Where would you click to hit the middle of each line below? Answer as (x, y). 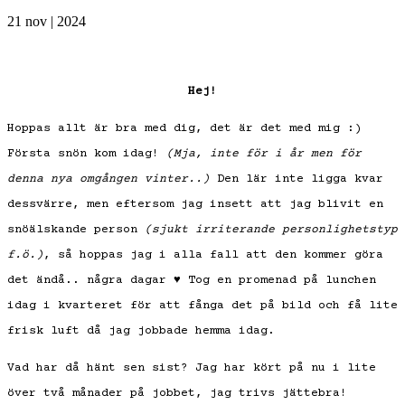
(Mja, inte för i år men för (264, 153)
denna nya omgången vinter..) (108, 179)
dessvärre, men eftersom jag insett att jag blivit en (195, 204)
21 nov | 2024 (47, 21)
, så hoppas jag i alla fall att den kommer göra (213, 254)
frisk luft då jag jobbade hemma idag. (141, 330)
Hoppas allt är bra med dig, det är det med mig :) (184, 128)
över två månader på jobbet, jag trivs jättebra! (177, 393)
